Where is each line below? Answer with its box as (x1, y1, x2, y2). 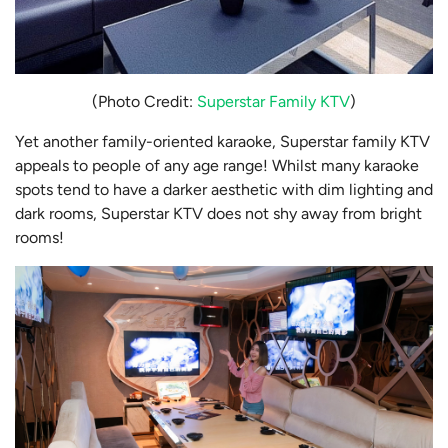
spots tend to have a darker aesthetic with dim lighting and (15, 180, 433, 200)
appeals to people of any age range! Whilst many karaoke (15, 156, 419, 176)
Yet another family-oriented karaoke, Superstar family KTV (15, 132, 430, 152)
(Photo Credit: (92, 92, 197, 112)
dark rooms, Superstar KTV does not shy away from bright (15, 204, 422, 224)
